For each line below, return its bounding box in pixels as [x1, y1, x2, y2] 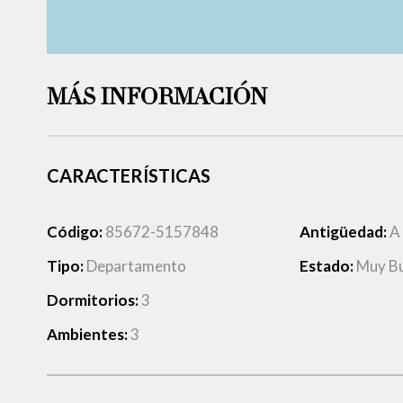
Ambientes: [46, 325, 130, 344]
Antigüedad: [299, 222, 390, 241]
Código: [46, 222, 105, 241]
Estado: [299, 256, 356, 275]
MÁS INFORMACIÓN [46, 86, 267, 112]
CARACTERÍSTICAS [46, 165, 210, 186]
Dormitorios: [46, 291, 141, 309]
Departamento [85, 256, 186, 275]
